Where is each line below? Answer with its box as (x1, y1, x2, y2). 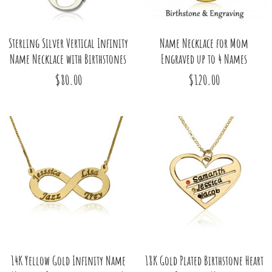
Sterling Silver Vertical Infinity (8, 35, 128, 51)
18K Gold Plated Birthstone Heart (144, 252, 263, 268)
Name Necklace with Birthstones (10, 50, 126, 67)
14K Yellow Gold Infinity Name (10, 252, 126, 268)
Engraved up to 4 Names (161, 50, 247, 67)
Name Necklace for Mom (160, 35, 248, 51)
